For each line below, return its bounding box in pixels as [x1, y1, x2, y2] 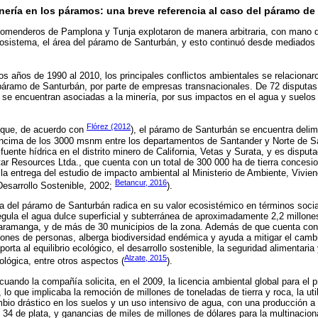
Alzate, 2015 [124, 253, 167, 263]
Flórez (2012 [87, 122, 131, 131]
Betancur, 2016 [115, 177, 167, 187]
